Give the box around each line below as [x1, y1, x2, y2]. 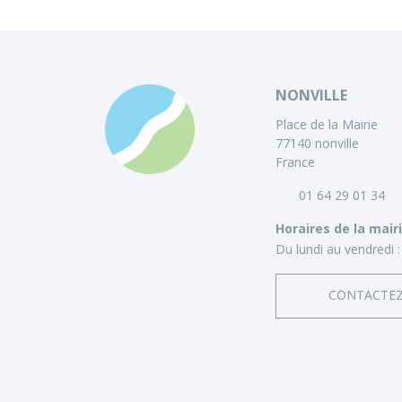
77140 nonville [275, 135, 359, 153]
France [275, 153, 315, 171]
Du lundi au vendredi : [275, 240, 400, 258]
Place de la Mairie [275, 116, 378, 134]
